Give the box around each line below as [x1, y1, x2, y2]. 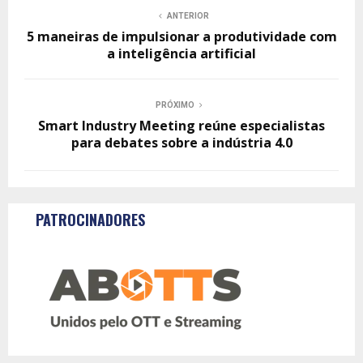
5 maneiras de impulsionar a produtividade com [26, 28, 337, 45]
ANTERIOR [167, 11, 209, 20]
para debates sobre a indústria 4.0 [70, 134, 293, 152]
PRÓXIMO [156, 100, 194, 109]
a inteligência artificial [107, 45, 256, 62]
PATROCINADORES [36, 209, 145, 230]
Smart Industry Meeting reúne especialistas [38, 117, 325, 135]
